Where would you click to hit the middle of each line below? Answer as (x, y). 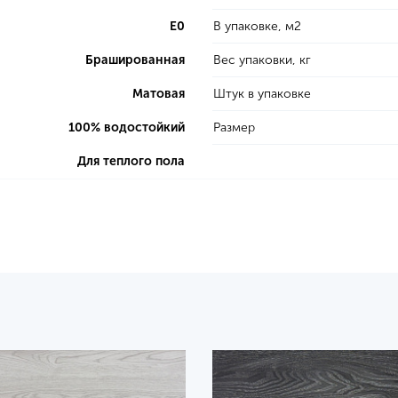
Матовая (159, 94)
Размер (234, 127)
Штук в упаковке (262, 94)
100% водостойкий (127, 127)
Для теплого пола (131, 161)
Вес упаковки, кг (262, 60)
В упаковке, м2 (257, 26)
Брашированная (135, 60)
